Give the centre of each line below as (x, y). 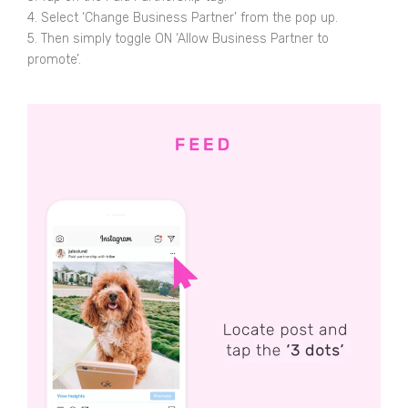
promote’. (54, 59)
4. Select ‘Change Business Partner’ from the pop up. (184, 17)
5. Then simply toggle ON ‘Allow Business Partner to (178, 38)
